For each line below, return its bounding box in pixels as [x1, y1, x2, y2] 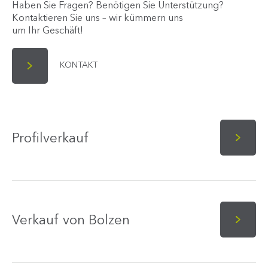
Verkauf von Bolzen [12, 214, 130, 228]
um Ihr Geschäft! [12, 26, 83, 36]
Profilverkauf [12, 132, 89, 146]
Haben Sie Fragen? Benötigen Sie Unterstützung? [12, 1, 224, 11]
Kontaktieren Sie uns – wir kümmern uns [12, 14, 183, 24]
